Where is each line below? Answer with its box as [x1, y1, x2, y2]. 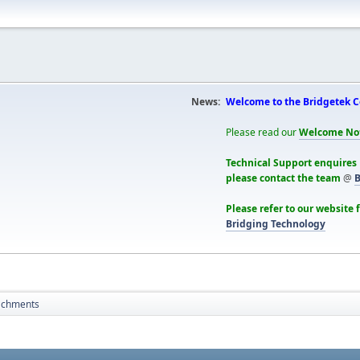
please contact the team [226, 171, 341, 185]
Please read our [226, 125, 299, 139]
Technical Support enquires [226, 156, 357, 170]
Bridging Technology [226, 217, 325, 231]
